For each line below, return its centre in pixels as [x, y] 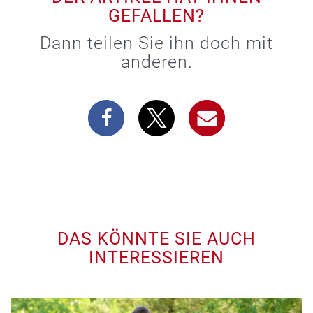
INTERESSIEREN [156, 257]
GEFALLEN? [156, 15]
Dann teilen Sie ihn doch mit [156, 43]
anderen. [156, 61]
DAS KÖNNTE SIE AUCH [156, 238]
